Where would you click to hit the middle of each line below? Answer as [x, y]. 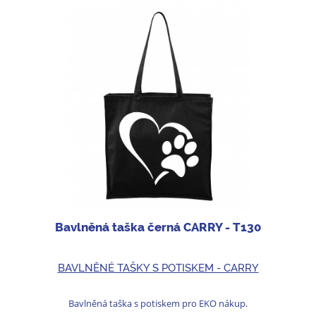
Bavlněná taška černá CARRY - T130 [158, 227]
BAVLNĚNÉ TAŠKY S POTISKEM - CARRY [158, 268]
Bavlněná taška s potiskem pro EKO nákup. [158, 304]
